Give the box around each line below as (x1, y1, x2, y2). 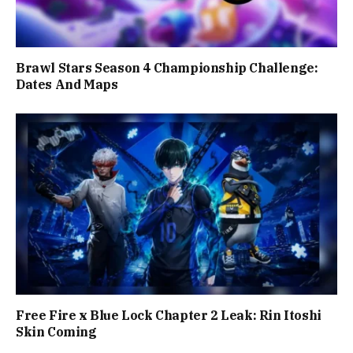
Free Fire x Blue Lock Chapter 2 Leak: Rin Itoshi (16, 307, 321, 323)
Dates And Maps (16, 76, 118, 93)
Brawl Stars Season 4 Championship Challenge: (16, 60, 318, 76)
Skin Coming (16, 323, 100, 340)
